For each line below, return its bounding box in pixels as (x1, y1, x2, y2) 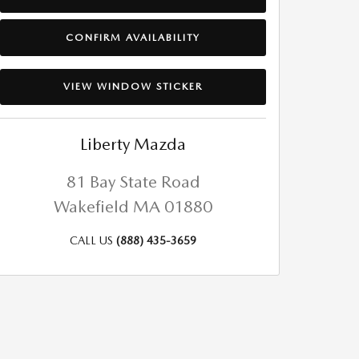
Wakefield (54, 196, 129, 216)
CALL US (70, 233, 113, 247)
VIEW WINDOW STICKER (63, 80, 203, 93)
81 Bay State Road (66, 171, 200, 192)
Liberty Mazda (80, 133, 186, 154)
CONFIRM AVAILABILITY (66, 30, 200, 43)
